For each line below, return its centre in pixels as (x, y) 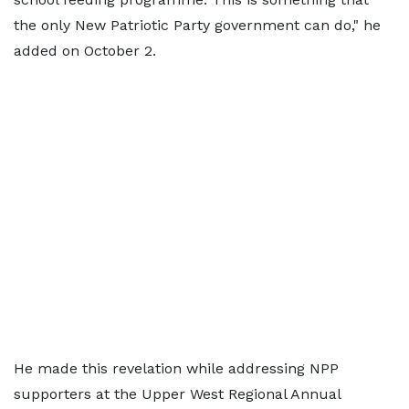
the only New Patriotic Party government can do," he (197, 25)
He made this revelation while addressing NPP (176, 368)
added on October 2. (85, 51)
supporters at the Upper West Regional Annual (177, 394)
